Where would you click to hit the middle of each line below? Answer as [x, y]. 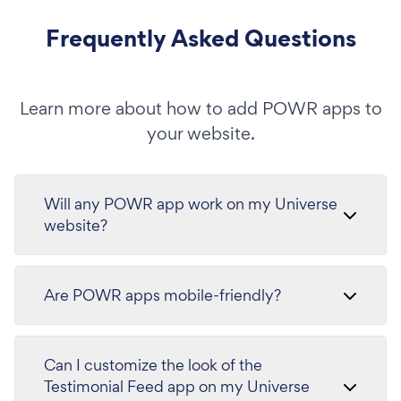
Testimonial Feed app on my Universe [177, 386]
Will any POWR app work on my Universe [191, 203]
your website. [200, 133]
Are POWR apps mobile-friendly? [162, 294]
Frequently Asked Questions [200, 38]
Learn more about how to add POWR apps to [200, 108]
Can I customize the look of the [153, 364]
